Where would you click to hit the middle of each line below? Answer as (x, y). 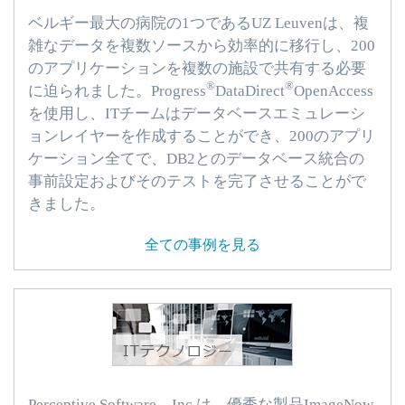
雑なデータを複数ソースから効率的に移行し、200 (202, 45)
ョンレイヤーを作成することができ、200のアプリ (202, 136)
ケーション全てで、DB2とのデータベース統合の (196, 158)
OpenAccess (334, 90)
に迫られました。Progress (117, 90)
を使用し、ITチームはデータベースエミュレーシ (197, 113)
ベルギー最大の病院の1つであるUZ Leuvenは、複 (198, 23)
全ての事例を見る (202, 245)
